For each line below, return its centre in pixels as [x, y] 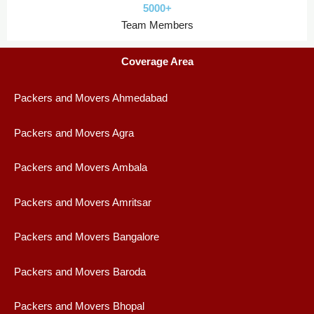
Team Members [157, 25]
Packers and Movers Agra [74, 133]
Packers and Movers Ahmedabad [91, 98]
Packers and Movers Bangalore [87, 237]
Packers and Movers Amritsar [83, 202]
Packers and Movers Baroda [80, 272]
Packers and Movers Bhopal [79, 307]
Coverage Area [157, 61]
